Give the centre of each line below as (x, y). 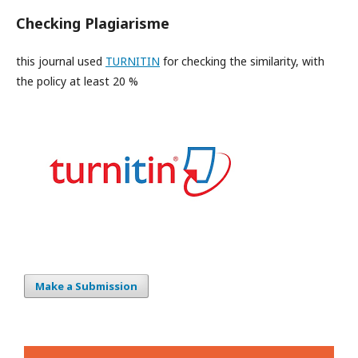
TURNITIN (133, 61)
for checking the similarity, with (242, 61)
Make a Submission (86, 286)
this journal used (61, 61)
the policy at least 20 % (77, 81)
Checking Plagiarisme (93, 23)
